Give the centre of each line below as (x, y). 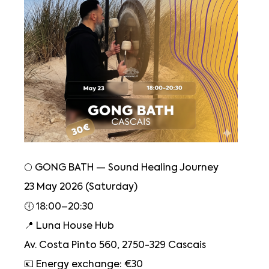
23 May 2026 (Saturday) (82, 188)
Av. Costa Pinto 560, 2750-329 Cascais (116, 246)
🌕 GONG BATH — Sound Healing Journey (122, 168)
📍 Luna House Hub (70, 226)
